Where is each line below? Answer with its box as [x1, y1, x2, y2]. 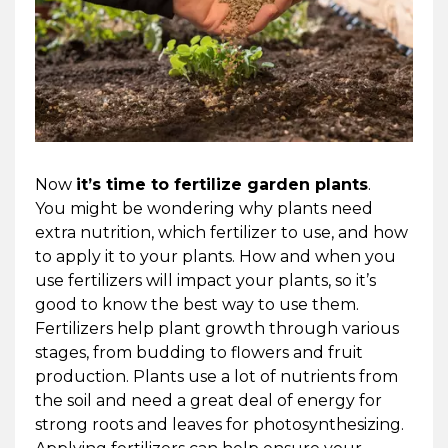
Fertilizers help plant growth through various [34, 318, 399, 338]
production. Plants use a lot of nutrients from [34, 366, 398, 386]
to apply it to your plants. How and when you [34, 246, 396, 266]
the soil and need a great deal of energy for [34, 390, 382, 410]
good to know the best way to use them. [34, 294, 359, 314]
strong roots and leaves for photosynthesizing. [34, 414, 404, 434]
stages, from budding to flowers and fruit [34, 342, 363, 362]
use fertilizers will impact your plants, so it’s [34, 270, 376, 290]
